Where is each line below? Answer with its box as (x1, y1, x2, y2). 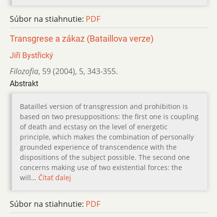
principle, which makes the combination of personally (20, 132, 194, 141)
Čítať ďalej (38, 172, 71, 182)
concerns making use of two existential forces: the (20, 162, 182, 172)
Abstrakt (10, 78, 38, 88)
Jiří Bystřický (10, 50, 53, 60)
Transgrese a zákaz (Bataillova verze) (10, 33, 154, 44)
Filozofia (10, 65, 38, 77)
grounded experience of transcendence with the (20, 142, 177, 152)
